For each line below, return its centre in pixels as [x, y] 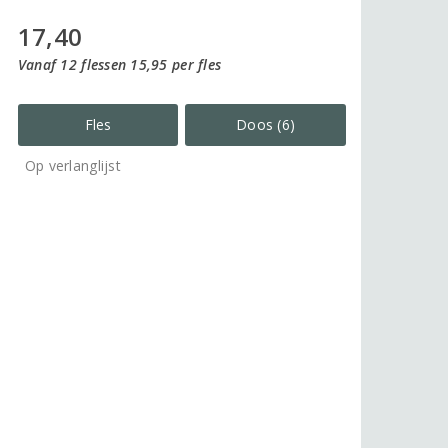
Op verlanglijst [72, 165]
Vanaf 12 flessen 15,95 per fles [119, 64]
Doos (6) [266, 124]
